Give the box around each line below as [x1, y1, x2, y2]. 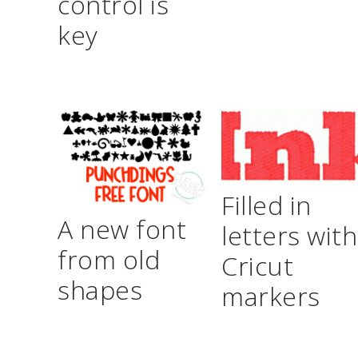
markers [221, 279, 320, 314]
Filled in [221, 188, 312, 223]
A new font [58, 211, 186, 246]
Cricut [221, 249, 294, 284]
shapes [58, 272, 142, 307]
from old [58, 241, 160, 276]
